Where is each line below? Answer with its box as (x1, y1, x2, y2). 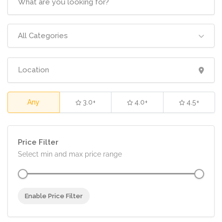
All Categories (18, 31, 68, 40)
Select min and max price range (18, 150, 122, 158)
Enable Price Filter (25, 192, 83, 200)
